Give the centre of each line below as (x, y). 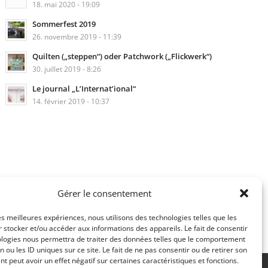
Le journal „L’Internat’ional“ (84, 89)
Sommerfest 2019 (64, 24)
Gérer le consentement (105, 193)
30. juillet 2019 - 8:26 (66, 69)
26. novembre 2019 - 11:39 (77, 36)
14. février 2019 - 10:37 (71, 101)
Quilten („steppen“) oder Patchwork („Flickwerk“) (122, 56)
